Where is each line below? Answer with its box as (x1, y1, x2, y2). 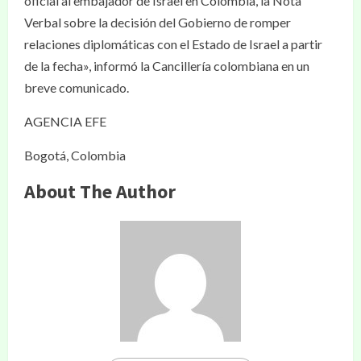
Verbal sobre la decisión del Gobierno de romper (24, 14, 291, 30)
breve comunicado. (24, 79, 129, 95)
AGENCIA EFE (24, 113, 106, 129)
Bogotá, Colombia (24, 147, 126, 163)
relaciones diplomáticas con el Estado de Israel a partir (24, 35, 322, 52)
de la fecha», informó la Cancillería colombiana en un (24, 57, 309, 73)
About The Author (24, 178, 176, 204)
